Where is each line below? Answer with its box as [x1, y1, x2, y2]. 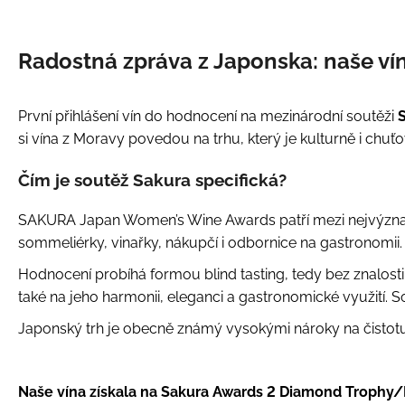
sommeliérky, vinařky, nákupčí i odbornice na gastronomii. [18, 234, 402, 252]
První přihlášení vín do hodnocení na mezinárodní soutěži [18, 107, 398, 125]
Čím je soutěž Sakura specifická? [18, 170, 287, 191]
